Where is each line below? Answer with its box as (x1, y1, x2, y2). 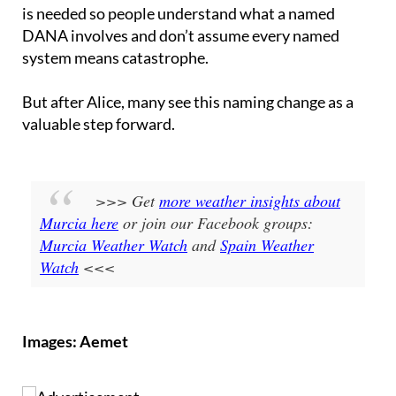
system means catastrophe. (22, 15, 209, 35)
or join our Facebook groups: (118, 179, 313, 202)
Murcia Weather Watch (40, 202, 187, 224)
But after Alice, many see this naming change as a (22, 59, 354, 80)
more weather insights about (159, 157, 340, 179)
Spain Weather (220, 202, 314, 224)
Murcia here (40, 179, 118, 202)
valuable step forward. (22, 81, 175, 102)
